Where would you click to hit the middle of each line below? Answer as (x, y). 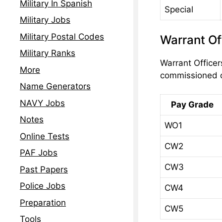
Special (179, 10)
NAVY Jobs (42, 103)
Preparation (43, 202)
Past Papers (44, 169)
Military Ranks (48, 53)
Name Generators (55, 86)
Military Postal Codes (62, 36)
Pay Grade (193, 105)
